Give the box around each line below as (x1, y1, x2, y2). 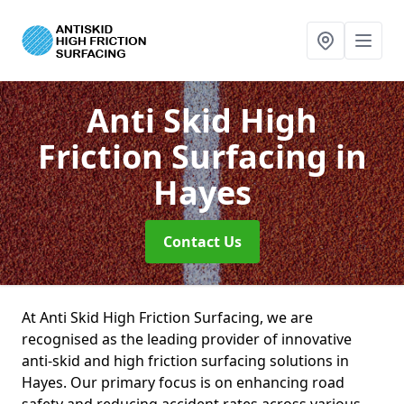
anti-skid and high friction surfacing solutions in (22, 351, 349, 371)
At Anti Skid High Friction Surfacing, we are (22, 308, 313, 327)
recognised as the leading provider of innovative (22, 329, 352, 349)
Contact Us (162, 232, 242, 252)
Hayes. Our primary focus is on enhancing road (22, 372, 344, 392)
